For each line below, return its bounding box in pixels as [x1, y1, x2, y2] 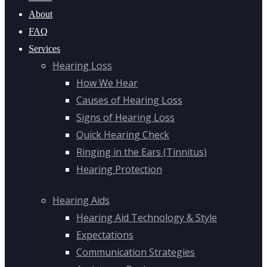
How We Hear [76, 76, 138, 90]
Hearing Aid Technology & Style [76, 210, 217, 224]
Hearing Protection [76, 163, 162, 176]
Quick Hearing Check [76, 128, 169, 142]
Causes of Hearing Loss [76, 94, 182, 107]
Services [29, 44, 60, 54]
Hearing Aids [52, 193, 110, 207]
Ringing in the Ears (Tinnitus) [76, 145, 207, 159]
